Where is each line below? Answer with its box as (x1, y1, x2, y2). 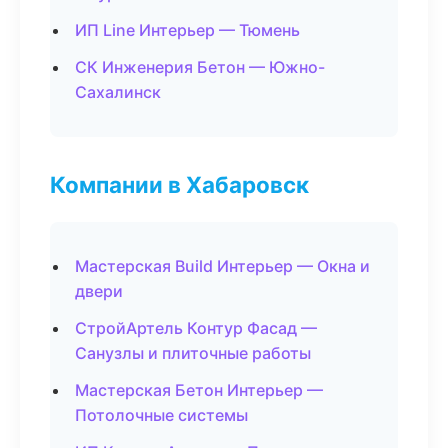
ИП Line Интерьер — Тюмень (75, 20, 300, 40)
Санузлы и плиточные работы (75, 343, 311, 363)
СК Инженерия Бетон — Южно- (75, 57, 325, 77)
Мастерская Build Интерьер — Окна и (75, 256, 370, 276)
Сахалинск (75, 82, 161, 102)
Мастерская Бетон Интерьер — (75, 380, 323, 400)
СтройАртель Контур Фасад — (75, 318, 317, 338)
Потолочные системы (75, 405, 248, 425)
